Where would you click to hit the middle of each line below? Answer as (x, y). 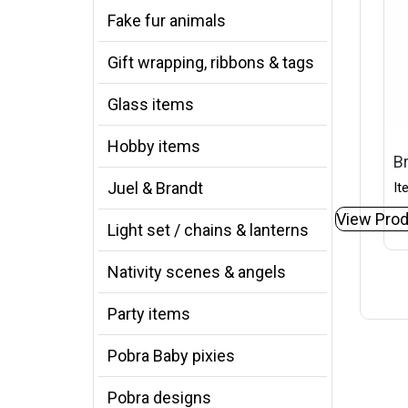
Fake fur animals (167, 20)
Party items (149, 314)
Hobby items (154, 146)
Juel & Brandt (155, 188)
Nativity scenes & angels (197, 272)
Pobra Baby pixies (171, 356)
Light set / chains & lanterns (208, 230)
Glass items (151, 104)
